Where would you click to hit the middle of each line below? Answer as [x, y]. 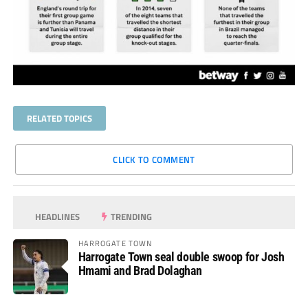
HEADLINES [57, 217]
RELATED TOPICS [59, 119]
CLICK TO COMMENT [154, 160]
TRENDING [131, 217]
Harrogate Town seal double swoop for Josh [181, 257]
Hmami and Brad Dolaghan [140, 271]
